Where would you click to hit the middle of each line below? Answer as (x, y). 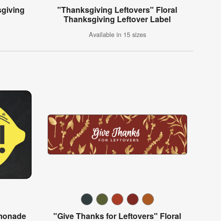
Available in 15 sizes (117, 35)
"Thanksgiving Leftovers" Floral (117, 10)
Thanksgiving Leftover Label (117, 19)
